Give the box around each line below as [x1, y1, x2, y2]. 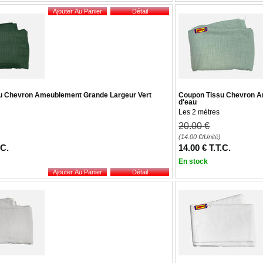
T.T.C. [209, 143, 231, 153]
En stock [178, 157, 208, 166]
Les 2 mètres [178, 108, 220, 116]
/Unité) [202, 133, 221, 140]
